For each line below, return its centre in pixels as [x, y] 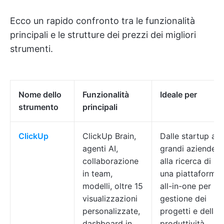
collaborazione [110, 161]
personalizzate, [111, 211]
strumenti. [31, 49]
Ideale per [178, 94]
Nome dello [40, 94]
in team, [97, 173]
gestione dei [183, 198]
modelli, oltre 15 [113, 186]
